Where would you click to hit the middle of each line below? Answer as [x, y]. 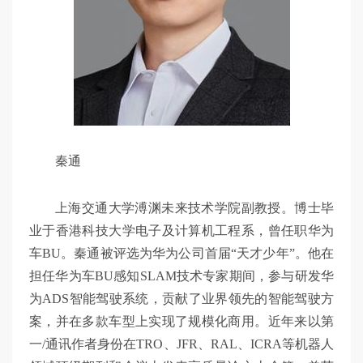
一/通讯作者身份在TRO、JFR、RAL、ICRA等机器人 [181, 344]
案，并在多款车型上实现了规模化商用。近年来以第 [181, 322]
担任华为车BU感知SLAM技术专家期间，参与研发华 [181, 276]
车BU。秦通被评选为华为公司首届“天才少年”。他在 [181, 254]
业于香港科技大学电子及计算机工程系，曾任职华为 [181, 231]
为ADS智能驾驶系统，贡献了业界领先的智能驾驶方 [181, 299]
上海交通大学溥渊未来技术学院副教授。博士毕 [194, 208]
